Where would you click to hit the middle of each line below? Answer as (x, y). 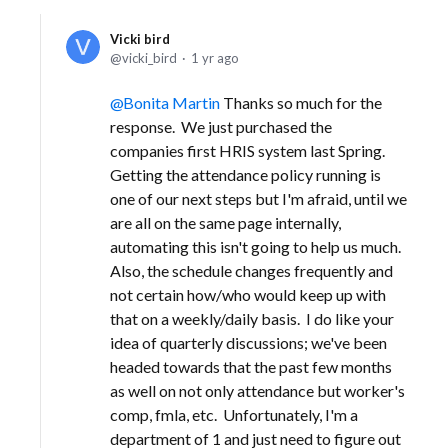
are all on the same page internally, (225, 222)
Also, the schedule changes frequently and (251, 270)
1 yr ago (215, 58)
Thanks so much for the (301, 102)
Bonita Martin (171, 102)
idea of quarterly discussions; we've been (248, 342)
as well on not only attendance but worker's (257, 390)
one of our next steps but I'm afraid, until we (258, 198)
